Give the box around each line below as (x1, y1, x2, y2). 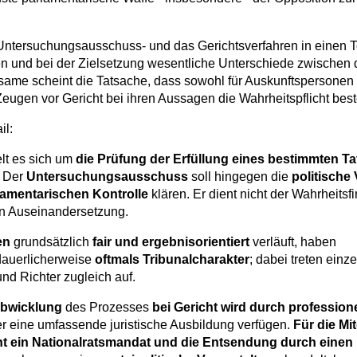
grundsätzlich (10, 235, 92, 249)
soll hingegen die (188, 170, 292, 184)
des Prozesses (62, 300, 152, 315)
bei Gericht (152, 300, 218, 315)
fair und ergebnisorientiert (92, 235, 249, 249)
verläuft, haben (249, 235, 336, 249)
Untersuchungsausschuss (26, 170, 188, 184)
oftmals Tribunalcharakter (95, 253, 249, 267)
